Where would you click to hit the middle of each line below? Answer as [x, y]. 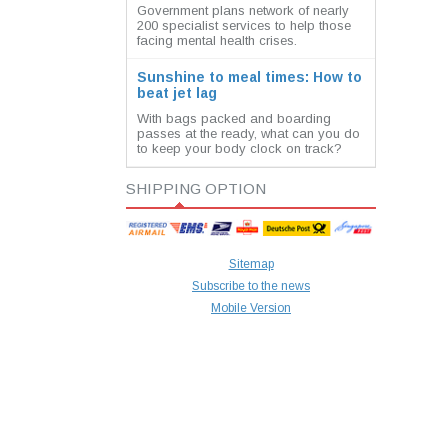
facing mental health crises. [217, 40]
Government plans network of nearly [243, 10]
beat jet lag [177, 93]
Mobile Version [251, 308]
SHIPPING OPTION [196, 188]
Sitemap [251, 264]
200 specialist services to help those [244, 25]
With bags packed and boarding [234, 118]
